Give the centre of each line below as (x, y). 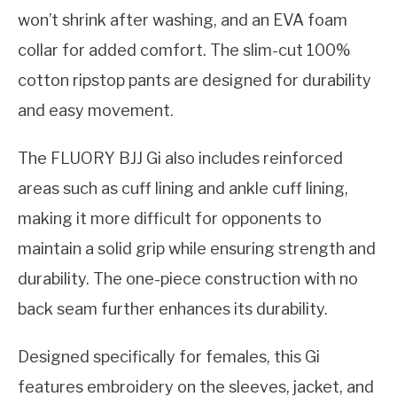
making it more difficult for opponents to (170, 218)
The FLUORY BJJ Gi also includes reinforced (180, 158)
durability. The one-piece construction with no (188, 278)
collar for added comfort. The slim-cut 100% (184, 50)
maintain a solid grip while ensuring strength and (197, 248)
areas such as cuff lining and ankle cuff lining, (183, 188)
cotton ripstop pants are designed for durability (195, 80)
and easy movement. (96, 110)
